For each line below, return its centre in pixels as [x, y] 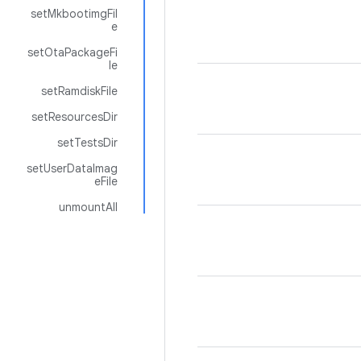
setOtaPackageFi [73, 52]
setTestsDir [87, 143]
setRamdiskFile [79, 91]
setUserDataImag [72, 168]
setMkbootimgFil [74, 14]
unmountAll [88, 207]
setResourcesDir [75, 117]
